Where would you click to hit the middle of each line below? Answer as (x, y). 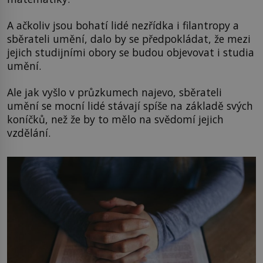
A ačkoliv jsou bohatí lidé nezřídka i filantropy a (123, 25)
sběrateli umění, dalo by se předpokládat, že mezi (129, 38)
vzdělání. (29, 133)
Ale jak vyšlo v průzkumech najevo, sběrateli (114, 92)
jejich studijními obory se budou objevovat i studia (131, 52)
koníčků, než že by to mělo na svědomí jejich (115, 119)
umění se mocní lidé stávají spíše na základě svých (130, 106)
